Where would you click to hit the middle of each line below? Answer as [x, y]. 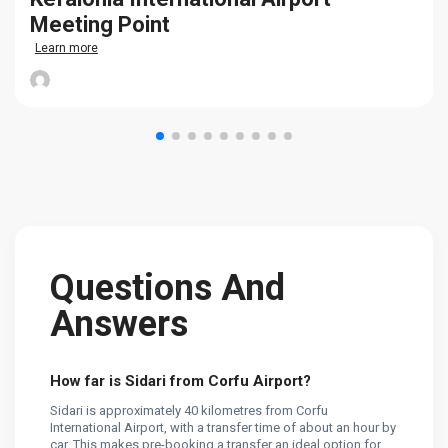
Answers [119, 324]
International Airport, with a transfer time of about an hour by [223, 428]
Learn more [66, 48]
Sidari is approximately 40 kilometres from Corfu [189, 411]
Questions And [167, 288]
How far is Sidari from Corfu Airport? [180, 381]
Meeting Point [100, 25]
